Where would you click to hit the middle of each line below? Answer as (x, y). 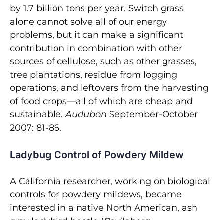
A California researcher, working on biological (110, 181)
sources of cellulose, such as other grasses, (103, 61)
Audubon (86, 114)
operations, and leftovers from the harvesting (109, 88)
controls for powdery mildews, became (96, 194)
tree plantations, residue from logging (94, 74)
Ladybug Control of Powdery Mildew (97, 154)
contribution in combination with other (96, 48)
